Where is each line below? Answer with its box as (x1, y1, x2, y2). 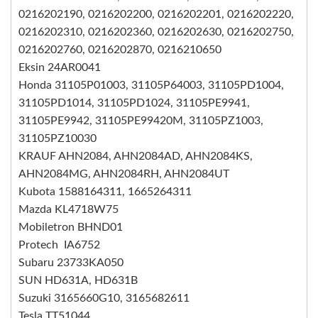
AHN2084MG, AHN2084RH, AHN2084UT (18, 168, 229, 180)
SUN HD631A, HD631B (18, 275, 138, 286)
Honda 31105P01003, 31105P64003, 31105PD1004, (18, 79, 284, 91)
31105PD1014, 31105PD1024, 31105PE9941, (18, 97, 250, 109)
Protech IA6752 (18, 239, 100, 251)
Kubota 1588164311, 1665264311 (18, 186, 192, 197)
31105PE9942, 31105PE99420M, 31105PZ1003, (18, 115, 263, 126)
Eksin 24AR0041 (18, 62, 101, 73)
